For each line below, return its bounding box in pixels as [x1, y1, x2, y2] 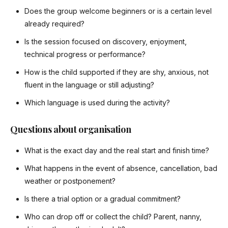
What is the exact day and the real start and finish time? [24, 146, 209, 155]
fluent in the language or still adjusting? [24, 80, 154, 90]
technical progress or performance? [24, 50, 146, 59]
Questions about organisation [10, 123, 131, 136]
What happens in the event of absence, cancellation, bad [24, 164, 217, 173]
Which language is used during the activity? [24, 98, 170, 107]
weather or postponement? [24, 177, 116, 186]
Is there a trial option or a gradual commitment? [24, 194, 181, 204]
